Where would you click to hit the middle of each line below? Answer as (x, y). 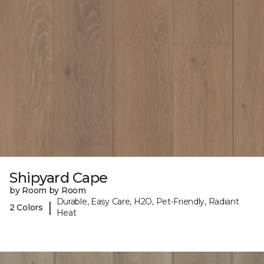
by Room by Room (48, 191)
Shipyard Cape (59, 178)
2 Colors (26, 207)
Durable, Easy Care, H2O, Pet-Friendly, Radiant (148, 202)
